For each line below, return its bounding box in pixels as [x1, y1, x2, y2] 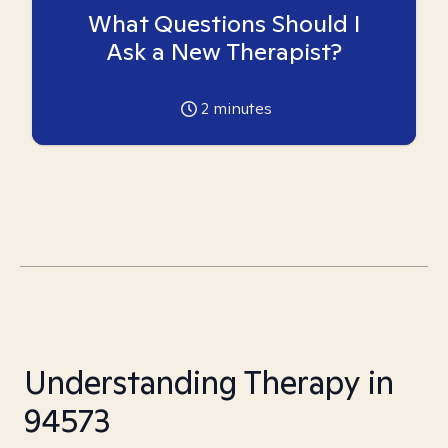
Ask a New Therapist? [106, 36, 342, 67]
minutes [208, 98, 272, 119]
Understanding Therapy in [24, 361, 394, 403]
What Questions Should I [87, 8, 361, 39]
